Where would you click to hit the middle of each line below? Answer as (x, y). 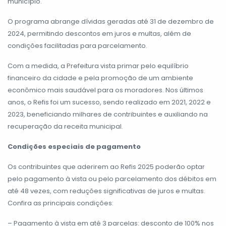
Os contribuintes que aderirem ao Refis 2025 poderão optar (106, 167)
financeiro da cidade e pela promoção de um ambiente (100, 78)
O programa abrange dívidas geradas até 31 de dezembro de (111, 22)
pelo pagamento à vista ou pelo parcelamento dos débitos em (112, 179)
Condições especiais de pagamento (74, 147)
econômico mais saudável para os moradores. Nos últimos (105, 90)
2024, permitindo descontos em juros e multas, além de (99, 34)
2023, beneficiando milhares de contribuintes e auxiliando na (108, 115)
